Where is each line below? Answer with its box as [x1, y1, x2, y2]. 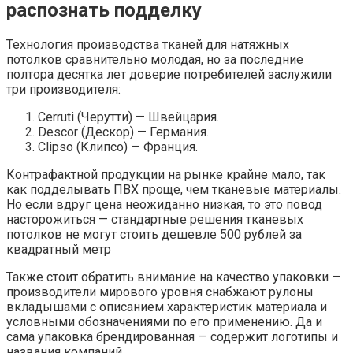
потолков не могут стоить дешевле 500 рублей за [6, 226, 302, 242]
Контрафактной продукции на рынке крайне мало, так [6, 166, 325, 182]
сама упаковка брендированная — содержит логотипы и [6, 329, 338, 344]
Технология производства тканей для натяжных [6, 36, 289, 52]
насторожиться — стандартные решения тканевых [6, 211, 303, 227]
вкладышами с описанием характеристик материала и [6, 299, 327, 314]
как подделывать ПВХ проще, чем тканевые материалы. [6, 181, 341, 197]
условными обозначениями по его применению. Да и [6, 314, 322, 329]
